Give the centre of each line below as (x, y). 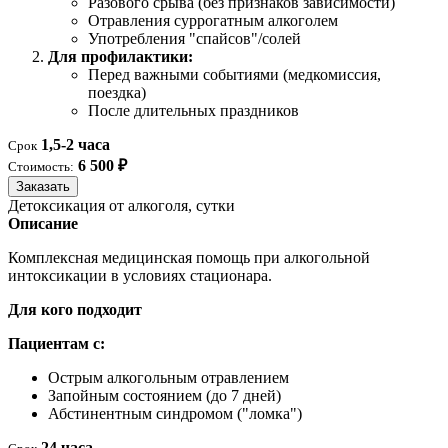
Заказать (43, 187)
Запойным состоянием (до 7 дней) (164, 396)
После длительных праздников (193, 111)
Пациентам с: (56, 344)
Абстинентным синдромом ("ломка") (175, 414)
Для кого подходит (75, 310)
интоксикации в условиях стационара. (140, 276)
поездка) (117, 93)
